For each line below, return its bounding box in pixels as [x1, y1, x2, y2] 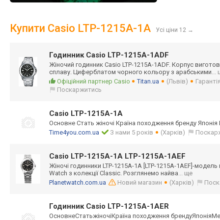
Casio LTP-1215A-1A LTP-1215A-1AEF [49, 152, 186, 161]
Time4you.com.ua [49, 129, 99, 136]
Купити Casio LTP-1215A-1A [10, 22, 151, 34]
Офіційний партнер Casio [57, 78, 130, 85]
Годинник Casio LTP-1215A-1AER [49, 202, 169, 211]
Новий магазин [117, 179, 163, 186]
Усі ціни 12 [156, 27, 186, 33]
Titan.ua [137, 78, 159, 85]
